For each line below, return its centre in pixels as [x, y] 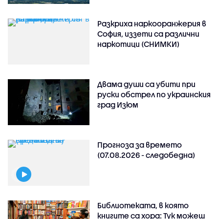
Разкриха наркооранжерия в [152, 24]
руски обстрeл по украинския [154, 95]
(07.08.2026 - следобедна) [146, 155]
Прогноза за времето [140, 145]
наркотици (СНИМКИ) [139, 44]
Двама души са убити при [147, 84]
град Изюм [118, 105]
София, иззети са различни [149, 34]
